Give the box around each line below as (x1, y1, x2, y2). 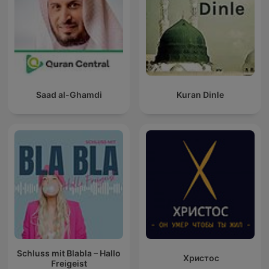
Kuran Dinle (177, 89, 224, 100)
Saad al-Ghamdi (35, 89, 102, 100)
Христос (181, 253, 219, 264)
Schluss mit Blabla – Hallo (17, 247, 121, 258)
